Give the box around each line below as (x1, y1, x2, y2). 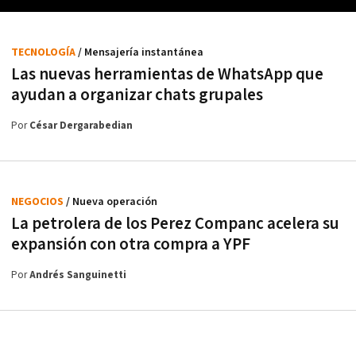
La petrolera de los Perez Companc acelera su (11, 212, 339, 234)
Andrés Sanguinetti (29, 268, 126, 282)
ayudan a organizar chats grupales (11, 83, 263, 106)
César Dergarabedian (29, 118, 133, 133)
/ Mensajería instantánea (78, 44, 203, 60)
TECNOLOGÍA (11, 44, 78, 60)
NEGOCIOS (11, 194, 66, 209)
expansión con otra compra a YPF (11, 233, 250, 255)
